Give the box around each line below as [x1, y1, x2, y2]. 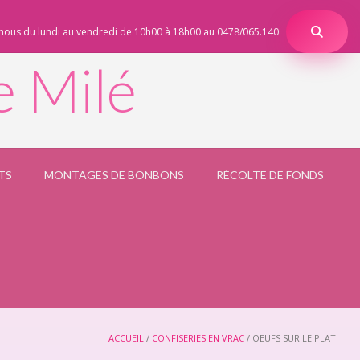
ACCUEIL [108, 332, 144, 344]
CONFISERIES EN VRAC [152, 332, 244, 344]
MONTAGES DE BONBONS [44, 168, 184, 182]
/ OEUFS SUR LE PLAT [244, 332, 336, 344]
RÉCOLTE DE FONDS [216, 168, 324, 182]
